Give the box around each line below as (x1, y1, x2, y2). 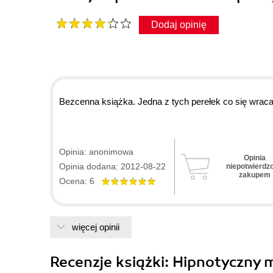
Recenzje (50, 253, 116, 272)
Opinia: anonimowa (59, 147, 133, 157)
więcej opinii (72, 222, 119, 233)
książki (116, 253, 165, 272)
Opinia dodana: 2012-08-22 (59, 161, 166, 172)
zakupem (238, 171, 271, 180)
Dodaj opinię (151, 19, 207, 30)
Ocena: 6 (59, 176, 102, 186)
